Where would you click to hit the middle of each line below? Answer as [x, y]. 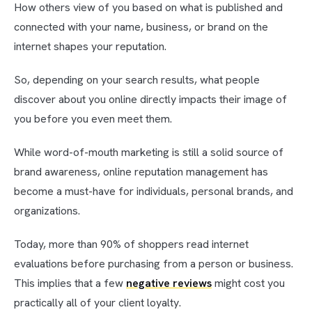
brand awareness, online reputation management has [141, 172]
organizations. [47, 211]
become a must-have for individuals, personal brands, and [154, 192]
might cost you [248, 283]
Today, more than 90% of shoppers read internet [131, 244]
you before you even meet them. [93, 119]
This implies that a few [70, 283]
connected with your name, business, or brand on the [141, 27]
